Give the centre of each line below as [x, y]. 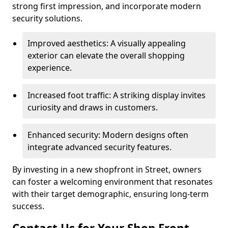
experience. [50, 68]
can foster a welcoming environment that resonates [112, 182]
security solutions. [47, 18]
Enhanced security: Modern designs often [108, 135]
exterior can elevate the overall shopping [106, 55]
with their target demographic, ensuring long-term [110, 194]
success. [28, 206]
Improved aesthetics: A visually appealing [107, 43]
